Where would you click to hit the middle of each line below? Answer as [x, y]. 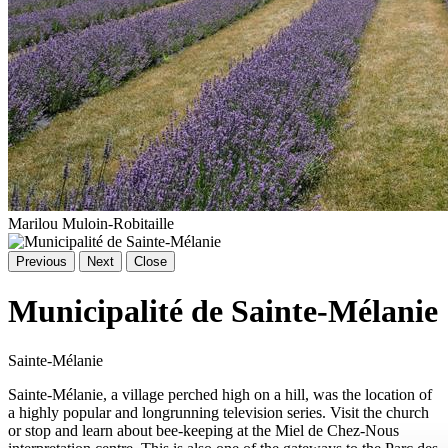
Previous [41, 261]
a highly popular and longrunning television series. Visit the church [218, 412]
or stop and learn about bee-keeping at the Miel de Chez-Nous [203, 430]
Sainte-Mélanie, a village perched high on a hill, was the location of [220, 394]
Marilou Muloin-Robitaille [91, 223]
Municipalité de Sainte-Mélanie [223, 311]
